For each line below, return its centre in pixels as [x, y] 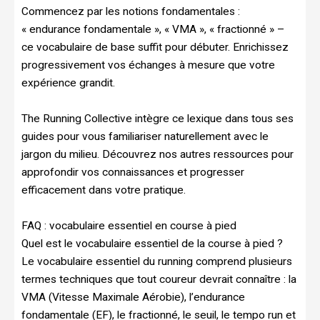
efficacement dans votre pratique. [104, 190]
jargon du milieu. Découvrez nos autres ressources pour [157, 155]
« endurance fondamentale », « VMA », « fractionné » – [153, 30]
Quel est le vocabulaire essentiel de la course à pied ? [152, 244]
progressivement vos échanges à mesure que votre [148, 65]
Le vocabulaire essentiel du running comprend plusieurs [157, 262]
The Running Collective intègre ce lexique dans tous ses [157, 119]
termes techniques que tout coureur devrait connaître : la [159, 280]
